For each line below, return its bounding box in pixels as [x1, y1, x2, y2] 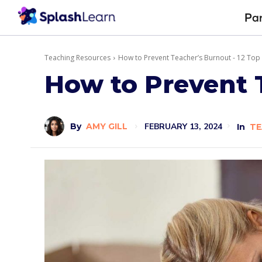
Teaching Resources [44, 53, 111, 63]
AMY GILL [86, 121, 127, 132]
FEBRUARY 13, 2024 [144, 120, 222, 132]
